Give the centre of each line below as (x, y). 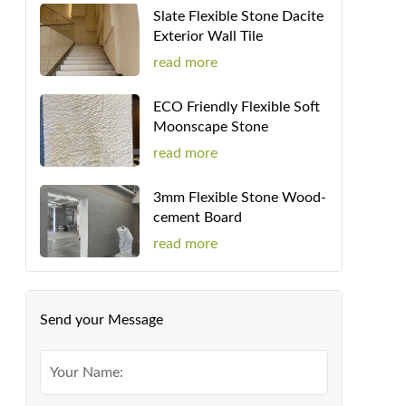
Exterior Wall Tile (208, 36)
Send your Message (101, 320)
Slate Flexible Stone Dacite (238, 16)
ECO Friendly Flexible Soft (237, 106)
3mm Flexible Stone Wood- (240, 197)
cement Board (198, 217)
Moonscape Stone (211, 126)
